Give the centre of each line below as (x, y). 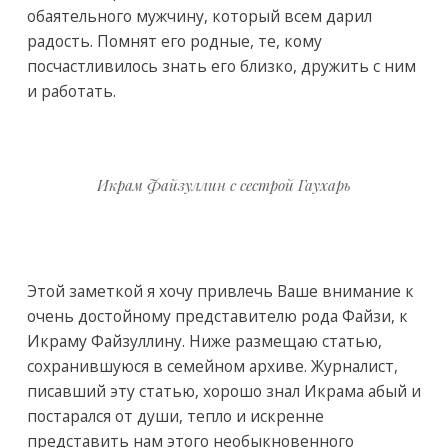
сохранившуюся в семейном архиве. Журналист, (212, 365)
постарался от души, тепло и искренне (175, 415)
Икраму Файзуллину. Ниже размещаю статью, (204, 340)
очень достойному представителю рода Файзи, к (217, 315)
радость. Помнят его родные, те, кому (174, 40)
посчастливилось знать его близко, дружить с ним (221, 65)
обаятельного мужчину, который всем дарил (199, 15)
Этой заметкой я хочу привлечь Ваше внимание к (220, 290)
